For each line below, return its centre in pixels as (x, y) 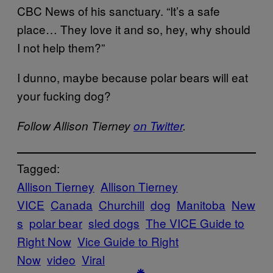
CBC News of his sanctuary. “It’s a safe (119, 11)
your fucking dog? (64, 95)
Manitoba (201, 204)
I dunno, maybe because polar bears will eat (133, 77)
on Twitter (158, 126)
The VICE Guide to (195, 223)
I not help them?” (61, 47)
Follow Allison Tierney (75, 126)
